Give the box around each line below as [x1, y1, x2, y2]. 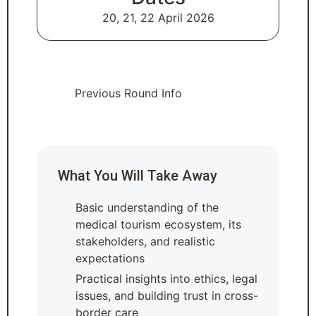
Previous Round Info [75, 85, 182, 100]
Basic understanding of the [75, 200, 219, 214]
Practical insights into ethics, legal [75, 271, 257, 286]
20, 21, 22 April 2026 [102, 10, 214, 25]
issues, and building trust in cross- [75, 288, 258, 303]
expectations [75, 250, 145, 265]
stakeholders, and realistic [75, 233, 215, 248]
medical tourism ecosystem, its [75, 217, 241, 231]
